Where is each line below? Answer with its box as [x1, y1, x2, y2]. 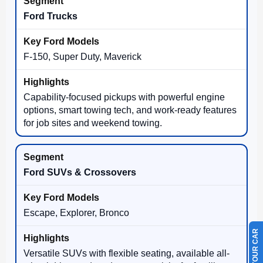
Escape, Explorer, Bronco [23, 207, 129, 218]
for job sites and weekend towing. [23, 117, 162, 128]
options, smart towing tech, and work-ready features [23, 104, 237, 115]
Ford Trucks [23, 11, 77, 21]
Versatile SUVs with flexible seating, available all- [23, 248, 230, 258]
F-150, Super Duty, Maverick [23, 51, 141, 62]
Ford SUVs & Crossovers [23, 167, 136, 177]
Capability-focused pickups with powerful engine [23, 92, 225, 102]
